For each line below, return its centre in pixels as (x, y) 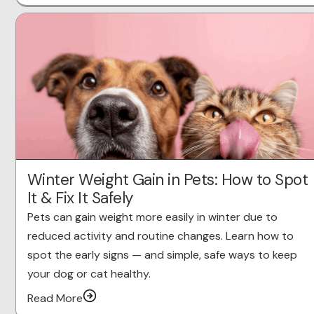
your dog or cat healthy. (89, 274)
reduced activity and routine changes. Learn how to (160, 236)
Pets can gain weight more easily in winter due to (152, 217)
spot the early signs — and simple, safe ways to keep (162, 255)
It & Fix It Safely (80, 198)
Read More (55, 299)
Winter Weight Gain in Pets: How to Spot (168, 180)
